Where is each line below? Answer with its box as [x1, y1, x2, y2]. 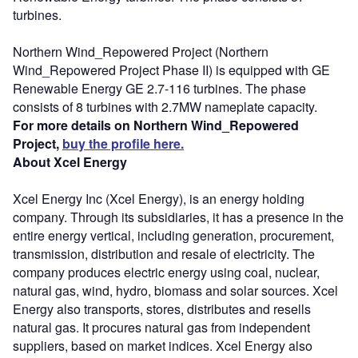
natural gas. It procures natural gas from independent [13, 317, 310, 336]
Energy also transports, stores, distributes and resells [13, 299, 311, 318]
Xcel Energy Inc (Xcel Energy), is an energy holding [13, 189, 304, 208]
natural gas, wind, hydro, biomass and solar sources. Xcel [13, 280, 338, 300]
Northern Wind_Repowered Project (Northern [13, 42, 268, 61]
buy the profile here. [62, 133, 184, 153]
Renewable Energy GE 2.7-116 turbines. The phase [13, 78, 306, 97]
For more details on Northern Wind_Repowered [13, 115, 299, 134]
